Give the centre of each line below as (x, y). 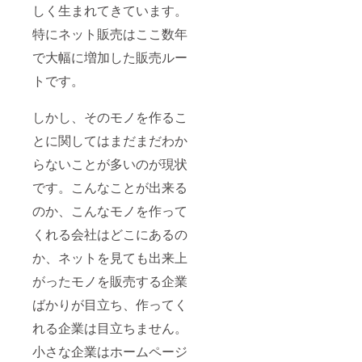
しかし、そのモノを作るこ (110, 117)
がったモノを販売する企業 (110, 281)
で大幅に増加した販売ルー (110, 57)
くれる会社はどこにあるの (110, 234)
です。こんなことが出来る (110, 187)
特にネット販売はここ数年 (110, 34)
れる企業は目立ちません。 (110, 328)
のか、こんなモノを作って (110, 211)
